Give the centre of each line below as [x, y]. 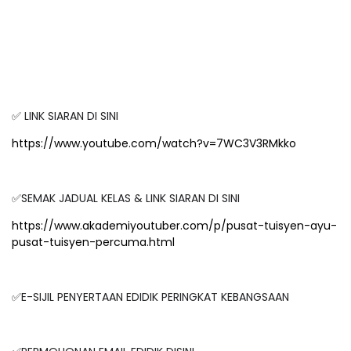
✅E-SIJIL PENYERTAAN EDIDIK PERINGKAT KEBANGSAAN [152, 297]
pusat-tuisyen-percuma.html [93, 242]
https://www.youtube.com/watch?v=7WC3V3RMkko [154, 144]
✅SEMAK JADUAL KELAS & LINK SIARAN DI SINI [126, 199]
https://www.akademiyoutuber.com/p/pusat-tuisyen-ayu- [174, 226]
